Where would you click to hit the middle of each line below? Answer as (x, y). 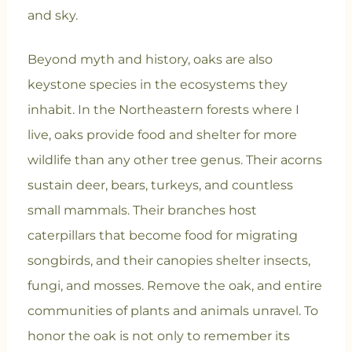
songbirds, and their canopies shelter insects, (169, 261)
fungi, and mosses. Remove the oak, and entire (174, 286)
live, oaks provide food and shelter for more (162, 135)
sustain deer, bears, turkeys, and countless (160, 185)
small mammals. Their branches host (142, 211)
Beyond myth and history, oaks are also (150, 60)
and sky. (52, 16)
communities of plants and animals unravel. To (172, 311)
